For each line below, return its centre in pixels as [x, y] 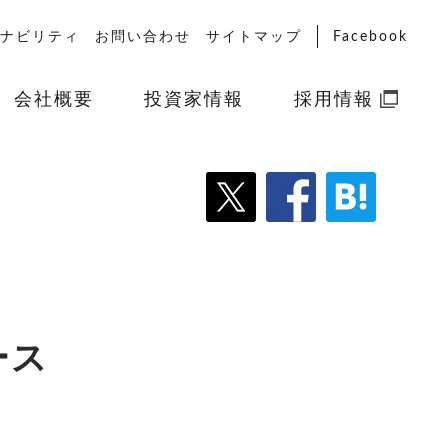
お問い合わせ [142, 36]
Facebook [370, 36]
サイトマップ [253, 36]
